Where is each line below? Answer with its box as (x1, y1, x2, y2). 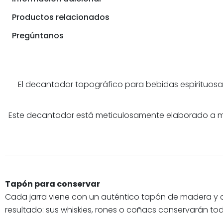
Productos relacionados (12, 11, 110, 23)
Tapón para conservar (5, 178, 100, 190)
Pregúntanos (12, 29, 64, 41)
